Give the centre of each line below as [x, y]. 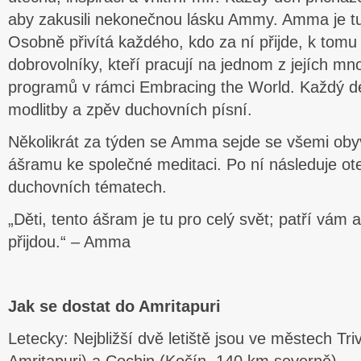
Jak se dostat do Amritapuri [114, 306]
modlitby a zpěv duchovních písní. [130, 110]
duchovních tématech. [87, 187]
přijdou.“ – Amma [69, 242]
